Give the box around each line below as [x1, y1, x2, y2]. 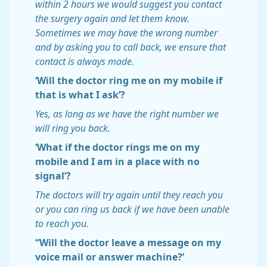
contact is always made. [35, 57, 139, 66]
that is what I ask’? [35, 90, 125, 100]
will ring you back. [35, 123, 110, 133]
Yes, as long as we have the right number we [35, 109, 219, 119]
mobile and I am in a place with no [35, 157, 200, 166]
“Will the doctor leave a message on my [35, 238, 221, 247]
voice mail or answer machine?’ [35, 252, 184, 262]
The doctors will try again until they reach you [35, 190, 223, 200]
